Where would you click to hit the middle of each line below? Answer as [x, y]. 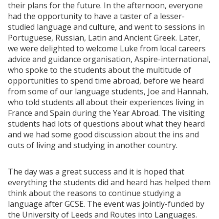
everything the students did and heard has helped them [109, 183]
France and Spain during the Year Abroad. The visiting [106, 113]
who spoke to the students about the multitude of [99, 70]
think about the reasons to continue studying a [94, 193]
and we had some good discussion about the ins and [103, 135]
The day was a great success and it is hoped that [96, 172]
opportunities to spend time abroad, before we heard [106, 81]
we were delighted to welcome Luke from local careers [107, 49]
